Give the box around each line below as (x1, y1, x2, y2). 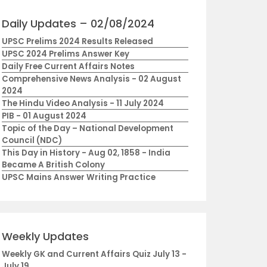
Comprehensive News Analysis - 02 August (1, 73, 181, 85)
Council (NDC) (1, 135, 62, 146)
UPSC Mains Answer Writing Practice (1, 172, 156, 183)
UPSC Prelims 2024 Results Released (1, 36, 153, 47)
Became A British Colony (1, 159, 105, 170)
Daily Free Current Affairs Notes (1, 61, 135, 72)
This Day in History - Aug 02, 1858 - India (1, 147, 170, 159)
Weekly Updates (1, 229, 89, 244)
